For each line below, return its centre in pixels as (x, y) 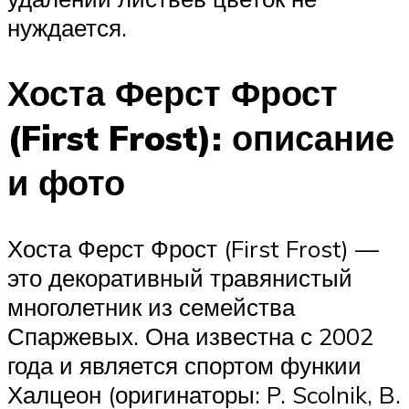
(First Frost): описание (201, 138)
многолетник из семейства (151, 307)
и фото (66, 183)
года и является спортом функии (184, 366)
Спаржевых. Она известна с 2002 (190, 336)
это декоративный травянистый (180, 278)
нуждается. (67, 27)
